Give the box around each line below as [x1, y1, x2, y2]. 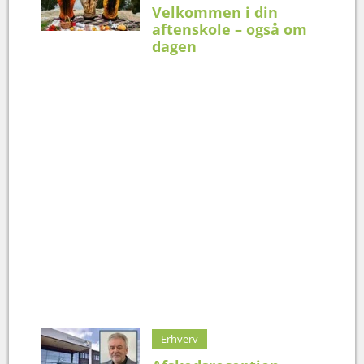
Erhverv [161, 331, 199, 347]
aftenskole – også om [152, 19, 308, 40]
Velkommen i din [152, 2, 279, 23]
